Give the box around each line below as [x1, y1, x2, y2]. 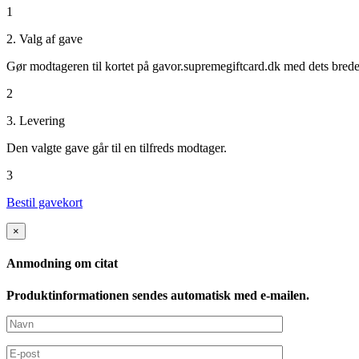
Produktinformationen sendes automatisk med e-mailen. [6, 288, 309, 302]
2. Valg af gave [6, 32, 83, 46]
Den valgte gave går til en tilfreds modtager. [6, 141, 227, 155]
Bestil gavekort [6, 196, 83, 209]
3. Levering [6, 114, 65, 127]
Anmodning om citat [6, 256, 118, 271]
